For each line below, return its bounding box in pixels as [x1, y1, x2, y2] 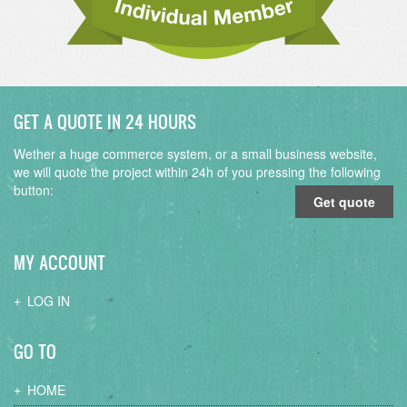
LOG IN [27, 292, 70, 311]
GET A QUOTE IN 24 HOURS [14, 110, 196, 134]
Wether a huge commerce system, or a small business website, [14, 144, 377, 164]
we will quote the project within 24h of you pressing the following [14, 163, 381, 182]
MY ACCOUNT [14, 251, 105, 275]
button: [14, 181, 54, 200]
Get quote [313, 193, 375, 212]
